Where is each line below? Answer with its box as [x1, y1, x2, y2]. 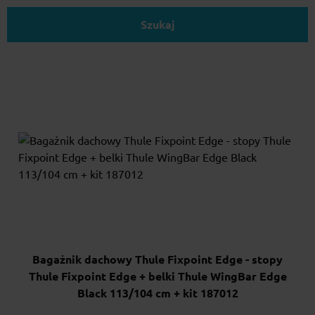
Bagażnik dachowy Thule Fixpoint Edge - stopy [32, 252, 283, 266]
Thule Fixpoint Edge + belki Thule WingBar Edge [28, 269, 287, 283]
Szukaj [140, 18, 175, 32]
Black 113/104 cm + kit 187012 [77, 286, 238, 300]
